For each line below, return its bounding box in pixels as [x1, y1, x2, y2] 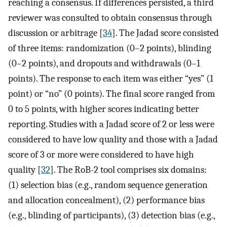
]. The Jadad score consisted [112, 27, 219, 39]
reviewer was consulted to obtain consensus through [8, 12, 212, 24]
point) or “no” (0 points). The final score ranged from [8, 88, 215, 100]
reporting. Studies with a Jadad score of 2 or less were [8, 119, 214, 130]
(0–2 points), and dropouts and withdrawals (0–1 [8, 58, 200, 69]
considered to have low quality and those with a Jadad [8, 134, 218, 145]
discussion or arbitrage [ [8, 27, 103, 39]
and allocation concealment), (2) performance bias [8, 195, 205, 206]
